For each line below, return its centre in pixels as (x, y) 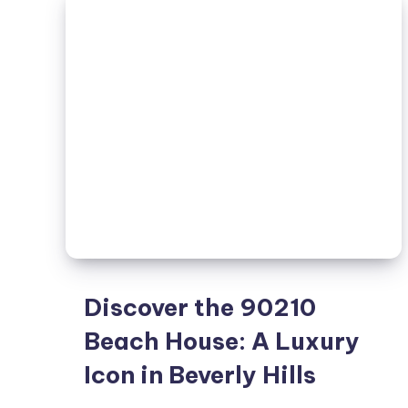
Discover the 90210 (200, 307)
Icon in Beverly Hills (200, 375)
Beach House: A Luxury (222, 341)
